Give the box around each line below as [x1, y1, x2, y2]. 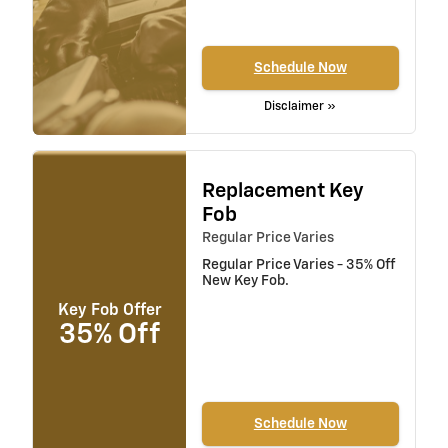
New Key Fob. [201, 274, 289, 289]
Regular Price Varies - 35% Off [201, 258, 395, 273]
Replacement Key [201, 181, 364, 202]
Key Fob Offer [57, 302, 162, 319]
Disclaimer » [264, 100, 337, 113]
